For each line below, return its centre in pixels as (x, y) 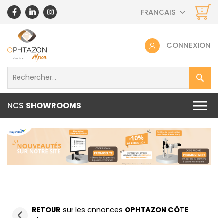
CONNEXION (189, 45)
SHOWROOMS (54, 106)
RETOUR (46, 209)
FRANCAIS (158, 12)
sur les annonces (93, 209)
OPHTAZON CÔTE (156, 209)
